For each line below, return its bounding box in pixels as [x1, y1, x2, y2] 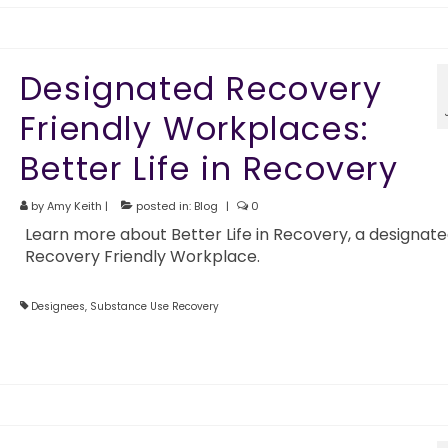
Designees [30, 299, 85, 315]
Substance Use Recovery [89, 299, 219, 315]
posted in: [132, 198, 194, 215]
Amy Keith [46, 198, 102, 215]
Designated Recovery [19, 66, 383, 112]
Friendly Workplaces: [19, 106, 370, 152]
